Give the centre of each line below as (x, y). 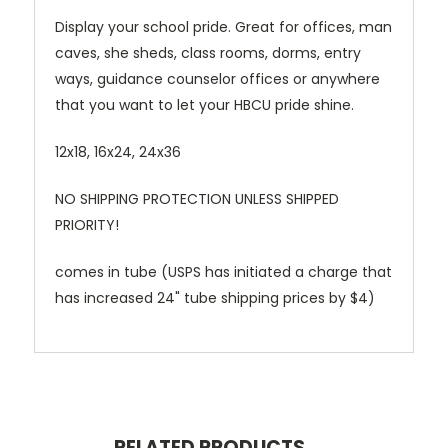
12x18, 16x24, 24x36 (118, 152)
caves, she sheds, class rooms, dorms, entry (208, 53)
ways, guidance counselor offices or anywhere (217, 79)
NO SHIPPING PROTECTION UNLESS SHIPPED (197, 199)
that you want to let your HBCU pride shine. (204, 105)
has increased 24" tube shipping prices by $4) (215, 298)
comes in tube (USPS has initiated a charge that (223, 272)
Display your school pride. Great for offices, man (223, 27)
